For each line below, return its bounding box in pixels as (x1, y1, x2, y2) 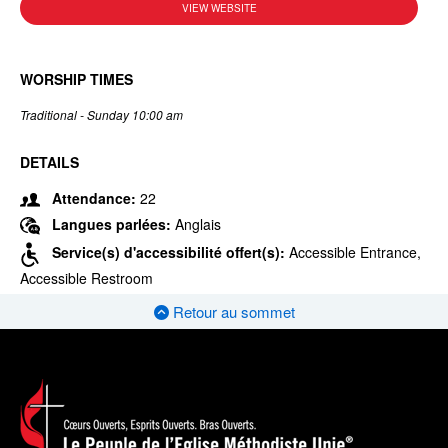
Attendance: (52, 188, 136, 208)
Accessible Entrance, (289, 242, 421, 263)
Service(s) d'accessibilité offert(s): (52, 242, 289, 263)
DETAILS (20, 152, 79, 172)
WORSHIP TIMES (20, 69, 133, 89)
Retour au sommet (168, 301, 295, 323)
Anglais (175, 214, 221, 234)
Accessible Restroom (20, 268, 153, 289)
